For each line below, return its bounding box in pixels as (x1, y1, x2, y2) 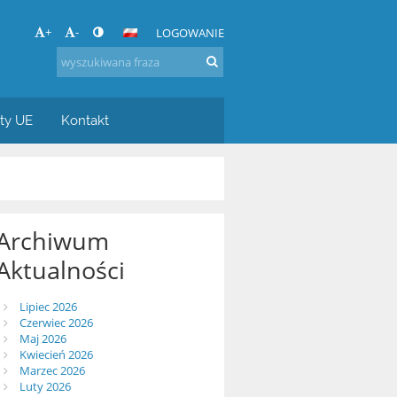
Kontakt (61, 113, 110, 128)
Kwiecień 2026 (19, 346, 93, 363)
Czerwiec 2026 (19, 315, 93, 331)
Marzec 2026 (19, 362, 85, 379)
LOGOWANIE (155, 25, 224, 41)
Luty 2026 (19, 378, 71, 395)
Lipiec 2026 (19, 299, 77, 315)
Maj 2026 (19, 331, 66, 347)
